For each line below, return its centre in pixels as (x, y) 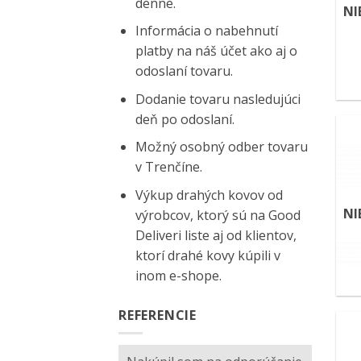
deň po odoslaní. (185, 119)
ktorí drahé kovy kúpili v (207, 255)
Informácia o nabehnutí (206, 31)
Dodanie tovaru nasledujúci (218, 99)
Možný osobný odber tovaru (221, 147)
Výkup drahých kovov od (209, 195)
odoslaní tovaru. (184, 71)
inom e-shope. (178, 275)
